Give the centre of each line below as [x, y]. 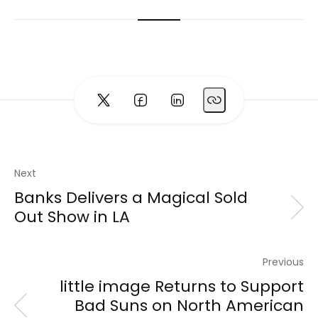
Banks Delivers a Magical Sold [131, 197]
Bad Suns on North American [189, 305]
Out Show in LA [72, 216]
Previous [283, 262]
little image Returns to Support [182, 286]
